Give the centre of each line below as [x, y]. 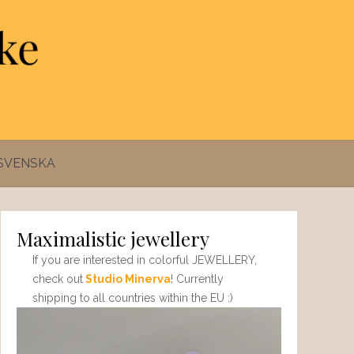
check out [58, 279]
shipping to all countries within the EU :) [133, 298]
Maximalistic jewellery [113, 239]
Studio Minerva [128, 279]
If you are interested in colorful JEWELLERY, [145, 260]
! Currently [197, 279]
